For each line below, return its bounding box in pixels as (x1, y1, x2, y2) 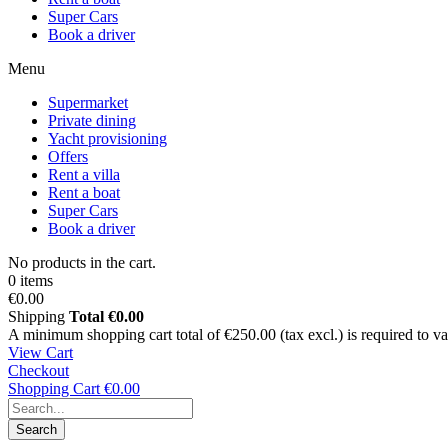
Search (16, 422, 57, 437)
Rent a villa (48, 166, 120, 183)
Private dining (48, 112, 136, 129)
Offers (48, 148, 88, 165)
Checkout (8, 362, 69, 379)
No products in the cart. (8, 254, 156, 271)
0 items (8, 272, 53, 289)
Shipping (8, 308, 65, 325)
